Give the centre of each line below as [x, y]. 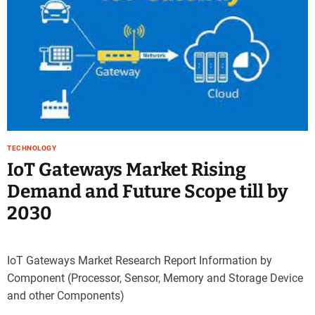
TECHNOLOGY [32, 148]
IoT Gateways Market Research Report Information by [140, 260]
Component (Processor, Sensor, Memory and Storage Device [155, 278]
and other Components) [66, 295]
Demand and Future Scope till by [147, 191]
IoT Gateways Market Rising [127, 169]
